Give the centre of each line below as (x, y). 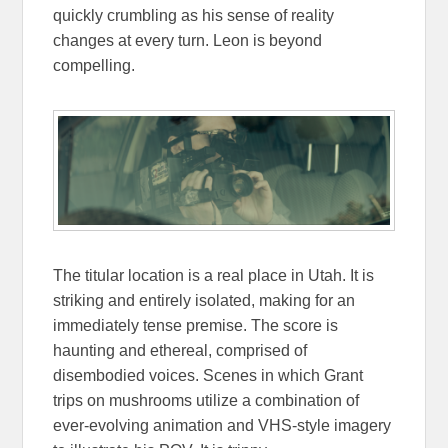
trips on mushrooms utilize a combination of (206, 401)
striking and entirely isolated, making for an (204, 301)
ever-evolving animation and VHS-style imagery (222, 426)
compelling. (94, 66)
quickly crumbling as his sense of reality (194, 16)
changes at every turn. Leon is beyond (188, 41)
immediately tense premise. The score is (196, 326)
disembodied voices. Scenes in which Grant (208, 376)
